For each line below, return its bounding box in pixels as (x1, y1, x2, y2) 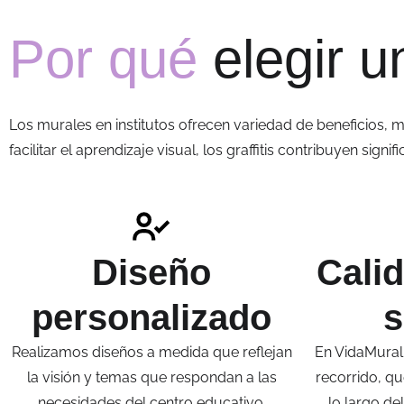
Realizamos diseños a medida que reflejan (11, 344, 292, 362)
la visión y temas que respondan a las (26, 369, 277, 387)
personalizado (32, 298, 271, 338)
